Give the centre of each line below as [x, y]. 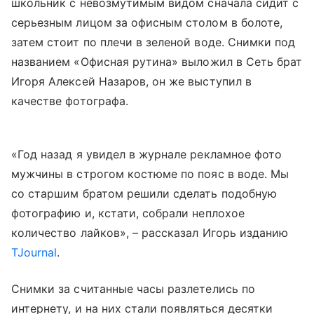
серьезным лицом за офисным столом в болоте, [147, 22]
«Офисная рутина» [126, 62]
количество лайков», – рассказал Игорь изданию [150, 233]
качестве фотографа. [70, 101]
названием [43, 62]
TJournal [34, 252]
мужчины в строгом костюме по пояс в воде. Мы [150, 174]
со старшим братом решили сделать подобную [144, 193]
